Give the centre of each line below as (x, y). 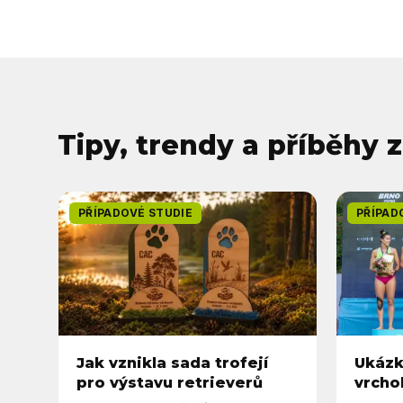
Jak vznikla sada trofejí (172, 363)
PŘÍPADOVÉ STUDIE (135, 213)
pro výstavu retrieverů (170, 383)
